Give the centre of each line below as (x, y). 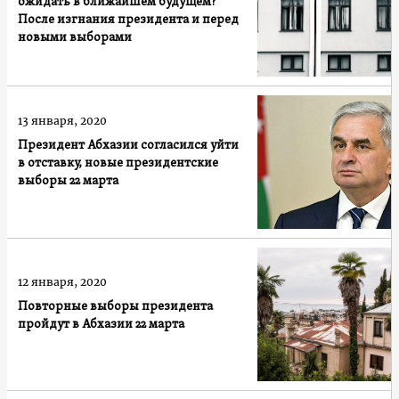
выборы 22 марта (68, 181)
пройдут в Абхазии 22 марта (101, 324)
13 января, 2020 (62, 120)
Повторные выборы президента (115, 306)
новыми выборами (75, 37)
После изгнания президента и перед (128, 20)
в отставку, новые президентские (118, 163)
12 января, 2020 (62, 281)
